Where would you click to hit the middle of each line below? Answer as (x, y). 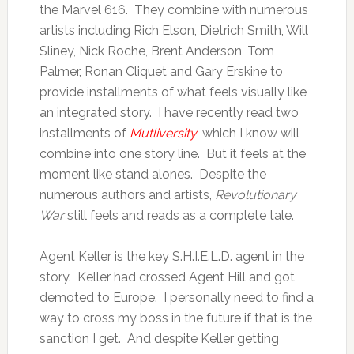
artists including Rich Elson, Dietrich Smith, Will (173, 31)
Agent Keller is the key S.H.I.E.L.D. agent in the (171, 257)
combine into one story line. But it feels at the (172, 154)
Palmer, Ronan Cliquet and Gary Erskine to (161, 72)
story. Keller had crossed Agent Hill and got (167, 277)
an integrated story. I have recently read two (169, 113)
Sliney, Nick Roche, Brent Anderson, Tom (156, 51)
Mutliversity (163, 134)
